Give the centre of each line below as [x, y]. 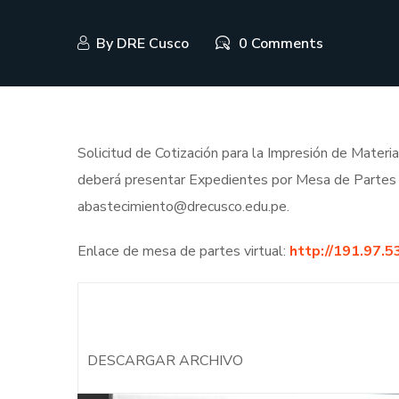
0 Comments [281, 44]
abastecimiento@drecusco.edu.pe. [183, 207]
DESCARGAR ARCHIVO [165, 361]
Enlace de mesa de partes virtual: [183, 251]
